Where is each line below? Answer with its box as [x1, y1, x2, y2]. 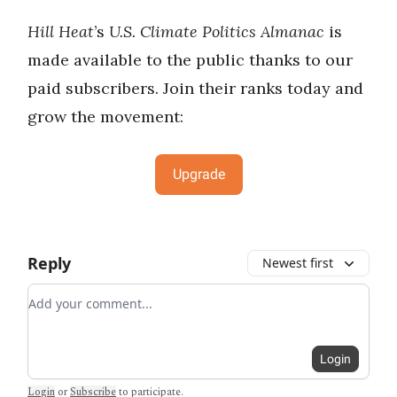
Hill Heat [27, 20, 94, 42]
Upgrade [172, 165, 225, 183]
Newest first [262, 253, 333, 271]
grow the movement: [27, 105, 183, 127]
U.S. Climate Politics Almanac [105, 20, 324, 42]
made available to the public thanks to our [27, 49, 353, 70]
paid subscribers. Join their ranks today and [27, 77, 363, 98]
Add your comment [27, 284, 157, 304]
